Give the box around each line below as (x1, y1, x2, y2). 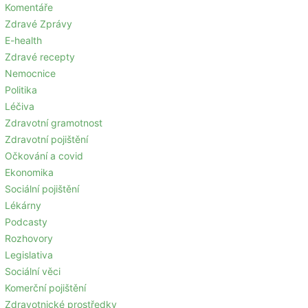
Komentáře (5, 1, 53, 13)
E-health (5, 34, 42, 46)
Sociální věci (5, 265, 60, 277)
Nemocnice (5, 67, 56, 79)
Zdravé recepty (5, 51, 75, 63)
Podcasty (5, 216, 47, 228)
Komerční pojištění (5, 282, 86, 294)
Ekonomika (5, 166, 54, 178)
